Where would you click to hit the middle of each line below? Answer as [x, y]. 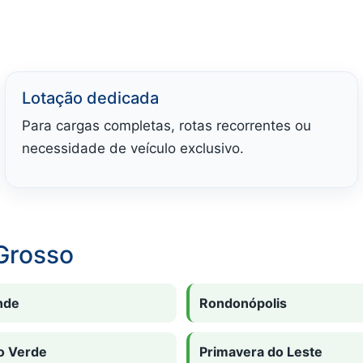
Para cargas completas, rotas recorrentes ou [167, 125]
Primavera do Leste [261, 351]
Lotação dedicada [90, 98]
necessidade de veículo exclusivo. [133, 148]
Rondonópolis [243, 303]
